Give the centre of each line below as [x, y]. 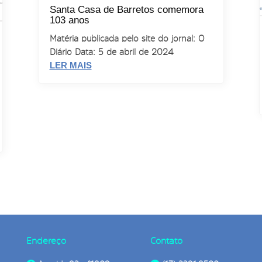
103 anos [69, 20]
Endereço [46, 240]
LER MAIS [70, 65]
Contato [167, 240]
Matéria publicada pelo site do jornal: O [127, 39]
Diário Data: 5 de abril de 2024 [111, 52]
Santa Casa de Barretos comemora [126, 10]
